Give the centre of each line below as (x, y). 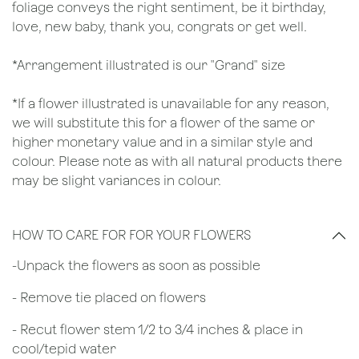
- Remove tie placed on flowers (111, 297)
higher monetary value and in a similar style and (162, 142)
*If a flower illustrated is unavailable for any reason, (171, 103)
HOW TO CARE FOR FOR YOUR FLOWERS (133, 236)
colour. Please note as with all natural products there (177, 161)
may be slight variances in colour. (117, 180)
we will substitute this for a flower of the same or (163, 123)
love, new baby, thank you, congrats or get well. (161, 26)
